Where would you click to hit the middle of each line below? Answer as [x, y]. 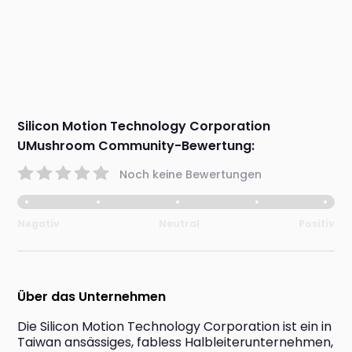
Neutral [179, 224]
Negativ [39, 224]
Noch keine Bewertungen [191, 174]
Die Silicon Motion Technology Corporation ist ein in [175, 327]
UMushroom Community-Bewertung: [136, 146]
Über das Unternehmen [92, 297]
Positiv [316, 224]
